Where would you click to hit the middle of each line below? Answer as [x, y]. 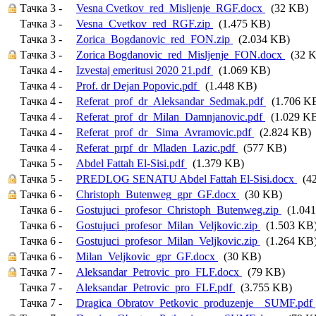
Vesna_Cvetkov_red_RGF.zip [145, 24]
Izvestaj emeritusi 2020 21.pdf [145, 70]
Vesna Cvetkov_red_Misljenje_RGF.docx [171, 8]
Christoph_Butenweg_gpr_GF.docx [158, 194]
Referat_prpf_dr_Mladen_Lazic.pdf [157, 148]
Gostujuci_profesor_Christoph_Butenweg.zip [179, 210]
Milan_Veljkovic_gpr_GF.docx [147, 256]
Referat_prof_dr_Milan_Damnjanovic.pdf [171, 117]
